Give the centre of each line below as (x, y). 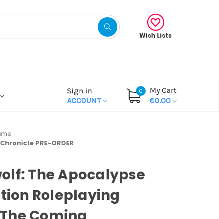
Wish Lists (155, 35)
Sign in (79, 90)
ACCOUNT (85, 100)
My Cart (163, 90)
